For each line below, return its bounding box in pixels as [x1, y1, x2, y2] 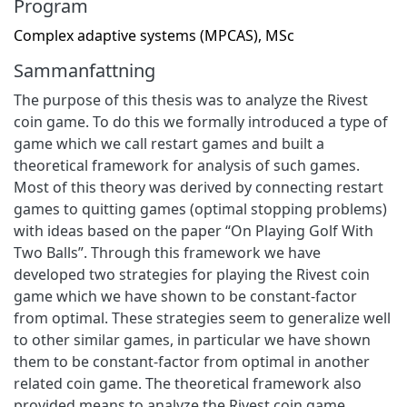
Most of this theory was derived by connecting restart [14, 176, 383, 197]
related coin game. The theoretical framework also [14, 372, 362, 393]
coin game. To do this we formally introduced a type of [14, 111, 388, 132]
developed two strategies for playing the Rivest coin [14, 263, 370, 284]
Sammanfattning [14, 57, 155, 83]
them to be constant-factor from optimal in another [14, 351, 370, 372]
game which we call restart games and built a [14, 133, 324, 154]
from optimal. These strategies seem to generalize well [14, 307, 391, 328]
